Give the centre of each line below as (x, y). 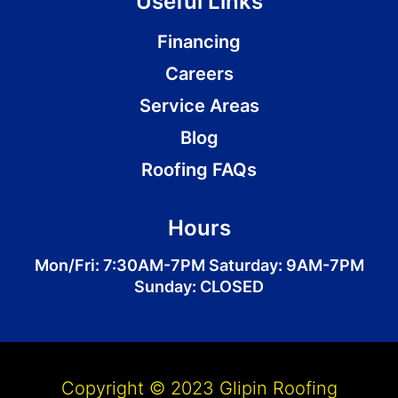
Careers (199, 73)
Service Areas (199, 105)
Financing (199, 41)
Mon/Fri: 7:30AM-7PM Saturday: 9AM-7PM (199, 265)
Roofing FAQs (199, 169)
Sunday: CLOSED (199, 286)
